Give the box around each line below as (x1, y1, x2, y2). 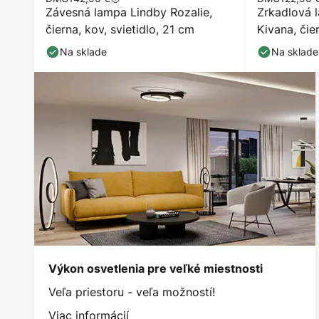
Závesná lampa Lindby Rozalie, (46, 4, 212, 20)
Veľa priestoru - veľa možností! (48, 283, 215, 300)
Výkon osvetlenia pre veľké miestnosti (48, 261, 263, 276)
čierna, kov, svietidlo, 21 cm (46, 21, 194, 37)
